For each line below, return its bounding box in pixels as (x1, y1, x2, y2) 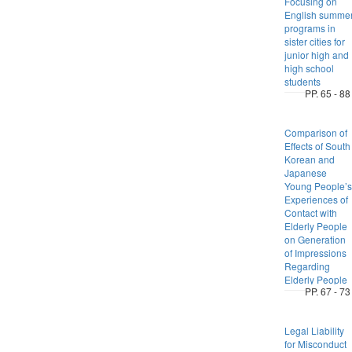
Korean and (284, 152, 335, 166)
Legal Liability (284, 324, 344, 337)
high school (284, 61, 334, 75)
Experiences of (284, 192, 348, 206)
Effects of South (284, 139, 350, 152)
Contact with (284, 206, 337, 219)
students (284, 75, 321, 88)
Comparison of (284, 126, 347, 139)
